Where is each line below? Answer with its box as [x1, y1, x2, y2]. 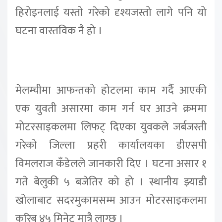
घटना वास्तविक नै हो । [15, 22, 103, 40]
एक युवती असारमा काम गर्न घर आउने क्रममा [15, 99, 207, 118]
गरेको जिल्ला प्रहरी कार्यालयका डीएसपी [15, 136, 207, 155]
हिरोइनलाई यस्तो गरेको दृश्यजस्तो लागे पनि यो [15, 3, 207, 22]
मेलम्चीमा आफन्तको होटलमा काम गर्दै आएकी [15, 81, 207, 100]
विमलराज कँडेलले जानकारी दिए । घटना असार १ [15, 154, 207, 173]
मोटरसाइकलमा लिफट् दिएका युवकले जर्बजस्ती [15, 117, 207, 136]
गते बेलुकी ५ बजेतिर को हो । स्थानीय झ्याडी [15, 172, 207, 191]
